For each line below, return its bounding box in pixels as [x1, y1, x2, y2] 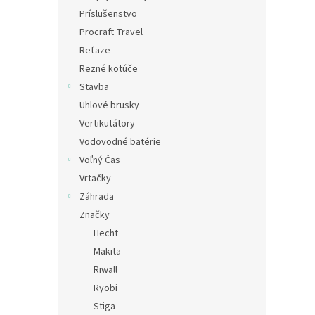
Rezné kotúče [79, 61, 138, 76]
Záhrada [79, 189, 114, 204]
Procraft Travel [79, 25, 143, 39]
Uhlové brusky [79, 98, 139, 112]
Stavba [79, 79, 109, 94]
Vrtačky [79, 171, 111, 186]
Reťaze [79, 43, 110, 58]
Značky [79, 207, 110, 222]
